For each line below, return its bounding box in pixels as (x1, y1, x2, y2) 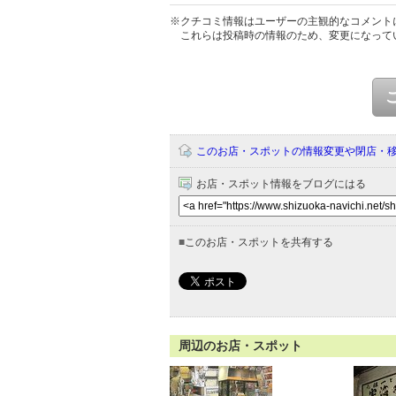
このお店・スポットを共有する (185, 236, 333, 248)
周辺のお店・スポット (179, 339, 302, 353)
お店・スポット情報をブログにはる (196, 178, 366, 190)
